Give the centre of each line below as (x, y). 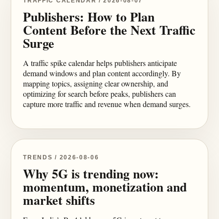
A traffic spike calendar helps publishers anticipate (100, 63)
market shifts (59, 200)
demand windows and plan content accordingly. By (102, 73)
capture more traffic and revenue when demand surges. (107, 104)
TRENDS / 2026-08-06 (61, 157)
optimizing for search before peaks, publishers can (100, 94)
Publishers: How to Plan (89, 17)
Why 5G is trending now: (91, 174)
